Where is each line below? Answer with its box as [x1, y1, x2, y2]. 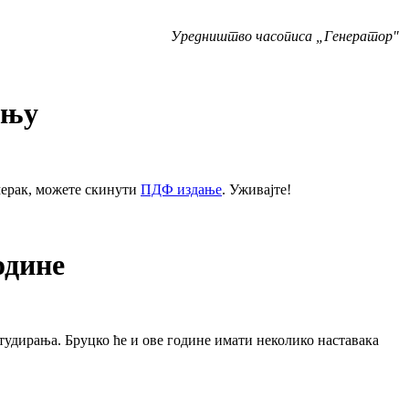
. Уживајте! [222, 181, 291, 197]
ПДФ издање [141, 181, 222, 197]
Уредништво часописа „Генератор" [171, 27, 399, 44]
